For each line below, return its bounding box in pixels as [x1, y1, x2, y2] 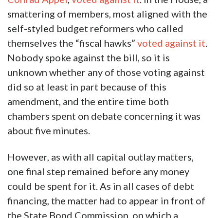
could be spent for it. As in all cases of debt [7, 180, 194, 192]
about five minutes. [7, 125, 90, 137]
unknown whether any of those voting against [7, 66, 205, 78]
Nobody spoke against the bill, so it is [7, 52, 170, 64]
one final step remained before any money [7, 165, 189, 178]
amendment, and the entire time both [7, 95, 169, 108]
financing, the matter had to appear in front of [7, 195, 205, 207]
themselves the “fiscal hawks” [7, 37, 137, 49]
